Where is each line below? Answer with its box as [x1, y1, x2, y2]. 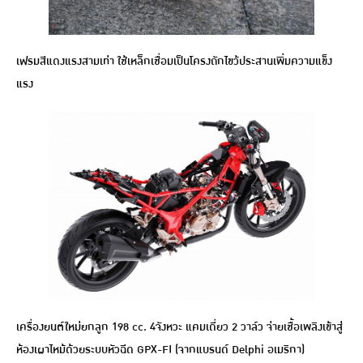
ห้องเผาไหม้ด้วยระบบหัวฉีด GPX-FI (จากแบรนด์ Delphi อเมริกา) [16, 340, 305, 360]
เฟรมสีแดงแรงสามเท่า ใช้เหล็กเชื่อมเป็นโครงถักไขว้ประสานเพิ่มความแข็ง [16, 51, 332, 70]
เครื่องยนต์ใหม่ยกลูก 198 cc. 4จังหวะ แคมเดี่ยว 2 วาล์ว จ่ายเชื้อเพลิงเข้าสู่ [16, 318, 343, 337]
